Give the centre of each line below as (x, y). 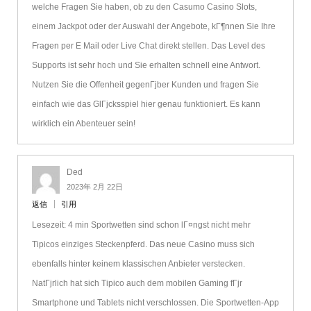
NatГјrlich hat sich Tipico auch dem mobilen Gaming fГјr (137, 284)
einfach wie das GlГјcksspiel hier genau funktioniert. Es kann (146, 104)
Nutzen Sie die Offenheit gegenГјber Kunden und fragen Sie (145, 85)
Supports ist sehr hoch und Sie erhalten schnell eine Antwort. (146, 66)
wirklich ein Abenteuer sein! (83, 124)
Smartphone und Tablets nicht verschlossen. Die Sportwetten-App (155, 303)
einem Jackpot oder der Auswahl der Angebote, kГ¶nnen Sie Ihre (153, 27)
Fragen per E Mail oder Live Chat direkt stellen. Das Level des (148, 46)
